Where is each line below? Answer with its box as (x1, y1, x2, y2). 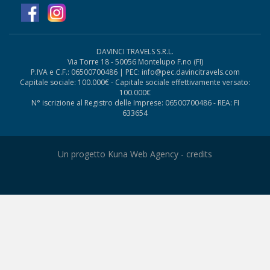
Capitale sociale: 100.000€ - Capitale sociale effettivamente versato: (20, 77, 250, 88)
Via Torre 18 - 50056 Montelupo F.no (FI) (67, 57, 203, 67)
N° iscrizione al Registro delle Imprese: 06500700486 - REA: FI (31, 98, 239, 108)
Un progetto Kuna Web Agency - (58, 148, 186, 160)
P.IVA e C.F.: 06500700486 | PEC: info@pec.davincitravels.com (30, 67, 240, 78)
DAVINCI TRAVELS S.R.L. (96, 46, 174, 57)
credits (186, 148, 212, 160)
